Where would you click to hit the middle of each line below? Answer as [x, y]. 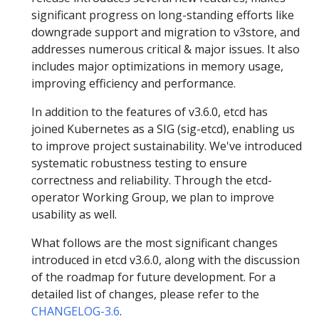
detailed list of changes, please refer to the [145, 294]
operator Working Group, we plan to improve [153, 197]
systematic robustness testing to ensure [139, 163]
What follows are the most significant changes [155, 243]
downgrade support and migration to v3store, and [166, 32]
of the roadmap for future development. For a [153, 277]
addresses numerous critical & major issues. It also [166, 49]
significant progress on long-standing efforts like [163, 15]
